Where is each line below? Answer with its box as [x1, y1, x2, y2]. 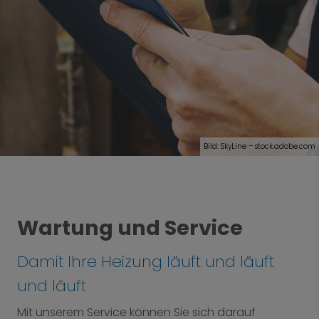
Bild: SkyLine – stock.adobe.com [204, 141, 315, 152]
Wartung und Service [17, 214, 243, 242]
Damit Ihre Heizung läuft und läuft [17, 250, 274, 273]
